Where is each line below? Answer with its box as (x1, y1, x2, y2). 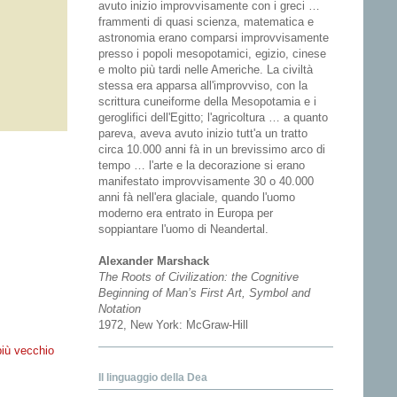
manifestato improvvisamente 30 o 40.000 (98, 175, 314, 189)
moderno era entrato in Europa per (98, 206, 273, 221)
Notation (98, 302, 141, 316)
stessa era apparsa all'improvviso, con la (98, 79, 307, 93)
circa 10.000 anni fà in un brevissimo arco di (98, 143, 325, 157)
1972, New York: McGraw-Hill (98, 318, 248, 332)
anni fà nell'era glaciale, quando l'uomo (98, 191, 295, 205)
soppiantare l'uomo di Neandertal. (98, 222, 269, 237)
